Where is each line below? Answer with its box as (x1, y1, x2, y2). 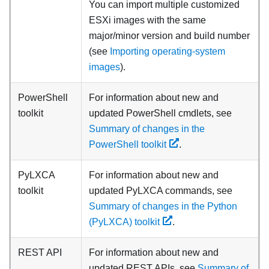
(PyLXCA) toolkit (89, 217, 160, 227)
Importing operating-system (110, 46, 225, 56)
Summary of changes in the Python (89, 201, 237, 211)
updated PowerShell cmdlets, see (89, 108, 232, 118)
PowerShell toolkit (89, 139, 166, 150)
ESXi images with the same (89, 15, 206, 25)
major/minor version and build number (89, 31, 250, 41)
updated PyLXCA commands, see (89, 186, 232, 196)
